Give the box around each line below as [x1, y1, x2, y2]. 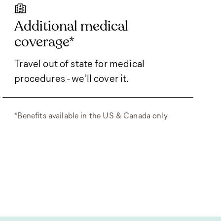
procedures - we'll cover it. [14, 71, 129, 84]
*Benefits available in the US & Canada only [14, 110, 168, 120]
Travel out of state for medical [14, 56, 145, 70]
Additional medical [14, 17, 129, 35]
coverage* [14, 33, 75, 50]
